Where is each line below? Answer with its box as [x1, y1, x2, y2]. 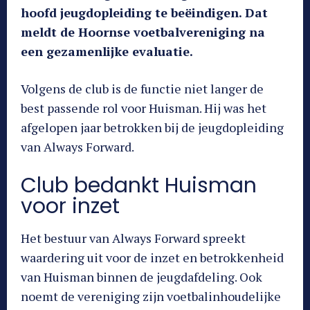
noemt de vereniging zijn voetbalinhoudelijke [21, 287, 281, 304]
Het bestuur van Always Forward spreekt [21, 229, 246, 246]
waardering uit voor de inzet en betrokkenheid [21, 248, 284, 266]
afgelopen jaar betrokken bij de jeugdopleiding [21, 118, 284, 136]
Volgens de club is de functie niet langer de [21, 80, 264, 97]
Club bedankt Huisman [21, 170, 257, 200]
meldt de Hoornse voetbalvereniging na [21, 23, 265, 40]
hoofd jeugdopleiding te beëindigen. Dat [21, 3, 268, 21]
